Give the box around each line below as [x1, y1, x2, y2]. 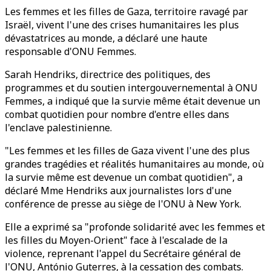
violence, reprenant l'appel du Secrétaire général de [5, 247, 241, 260]
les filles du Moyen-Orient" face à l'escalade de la [5, 233, 227, 247]
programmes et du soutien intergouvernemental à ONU [5, 81, 258, 94]
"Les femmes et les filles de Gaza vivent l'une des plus [5, 144, 250, 157]
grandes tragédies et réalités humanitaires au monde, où [5, 157, 264, 171]
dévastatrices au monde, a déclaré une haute [5, 31, 207, 45]
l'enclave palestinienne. [5, 121, 112, 134]
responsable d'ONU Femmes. [5, 45, 136, 58]
